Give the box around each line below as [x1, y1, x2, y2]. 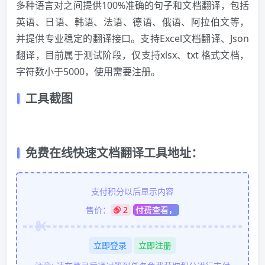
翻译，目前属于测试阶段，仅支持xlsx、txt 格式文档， [16, 48, 249, 62]
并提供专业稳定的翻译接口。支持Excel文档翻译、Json [16, 31, 249, 45]
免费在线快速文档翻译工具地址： [25, 144, 203, 161]
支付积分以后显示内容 [91, 185, 174, 197]
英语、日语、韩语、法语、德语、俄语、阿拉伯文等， [16, 15, 249, 28]
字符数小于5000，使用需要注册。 [16, 64, 160, 78]
